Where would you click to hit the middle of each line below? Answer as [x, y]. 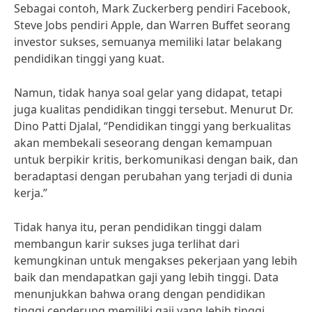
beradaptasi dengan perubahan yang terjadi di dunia [153, 176]
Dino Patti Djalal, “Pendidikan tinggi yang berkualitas [153, 126]
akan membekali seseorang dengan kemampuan [143, 143]
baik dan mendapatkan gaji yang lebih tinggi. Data [146, 277]
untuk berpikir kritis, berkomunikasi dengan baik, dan [156, 159]
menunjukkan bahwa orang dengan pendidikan [140, 294]
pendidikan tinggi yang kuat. [89, 58]
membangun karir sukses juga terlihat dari [127, 244]
